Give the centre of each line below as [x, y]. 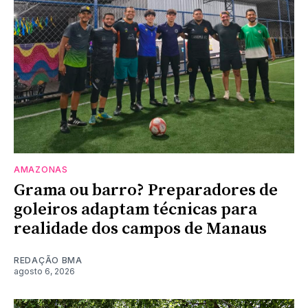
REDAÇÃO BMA [48, 261]
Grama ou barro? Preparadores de [146, 191]
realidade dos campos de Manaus [140, 229]
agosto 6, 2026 [44, 272]
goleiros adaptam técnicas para [135, 210]
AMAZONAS [41, 170]
